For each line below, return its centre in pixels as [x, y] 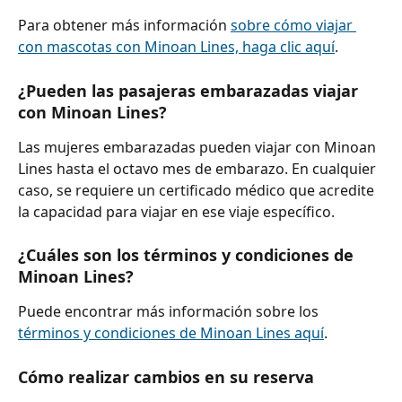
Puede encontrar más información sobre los [170, 312]
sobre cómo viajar [293, 26]
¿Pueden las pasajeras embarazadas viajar [190, 90]
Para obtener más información [124, 26]
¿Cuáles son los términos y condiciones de [188, 255]
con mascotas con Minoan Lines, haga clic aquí [176, 47]
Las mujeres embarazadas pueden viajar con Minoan [199, 147]
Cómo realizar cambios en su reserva [166, 376]
